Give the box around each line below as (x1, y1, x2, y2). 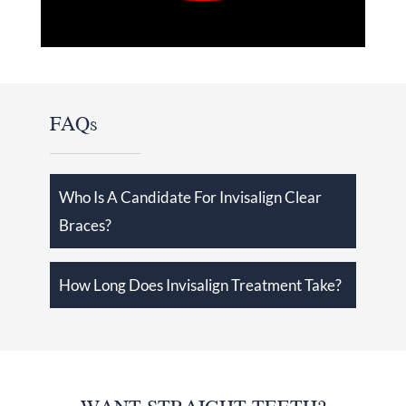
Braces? (58, 215, 111, 235)
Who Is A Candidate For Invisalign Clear (58, 187, 322, 207)
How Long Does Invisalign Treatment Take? (58, 275, 342, 295)
